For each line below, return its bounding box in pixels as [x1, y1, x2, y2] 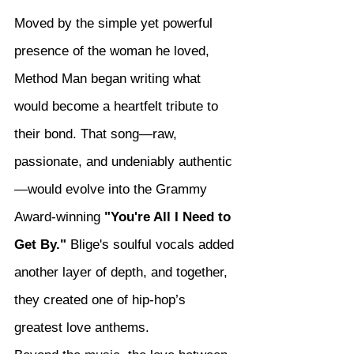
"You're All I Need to [104, 209, 235, 225]
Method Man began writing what [14, 71, 205, 87]
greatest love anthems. [14, 320, 149, 336]
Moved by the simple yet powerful [14, 16, 217, 32]
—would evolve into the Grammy [14, 182, 211, 198]
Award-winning [14, 209, 104, 225]
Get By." [14, 237, 66, 253]
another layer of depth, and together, [14, 265, 232, 281]
